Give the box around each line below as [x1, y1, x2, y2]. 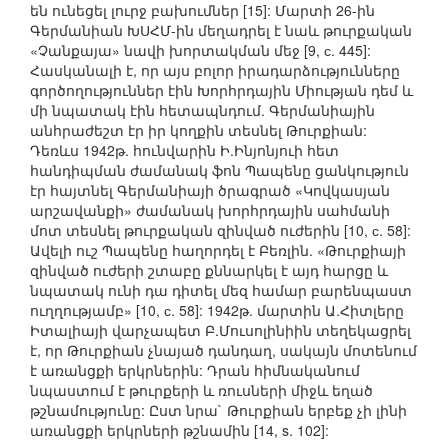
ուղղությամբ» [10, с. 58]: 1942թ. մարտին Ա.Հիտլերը [30, 300, 404, 321]
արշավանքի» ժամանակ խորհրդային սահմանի [30, 200, 390, 221]
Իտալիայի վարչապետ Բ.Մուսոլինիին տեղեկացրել [30, 320, 411, 341]
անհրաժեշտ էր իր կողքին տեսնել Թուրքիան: [30, 120, 367, 141]
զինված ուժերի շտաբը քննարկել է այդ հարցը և [30, 260, 388, 281]
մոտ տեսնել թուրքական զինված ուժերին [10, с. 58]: [30, 220, 411, 241]
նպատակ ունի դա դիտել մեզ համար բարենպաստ [30, 280, 412, 301]
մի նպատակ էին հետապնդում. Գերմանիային [30, 100, 375, 121]
